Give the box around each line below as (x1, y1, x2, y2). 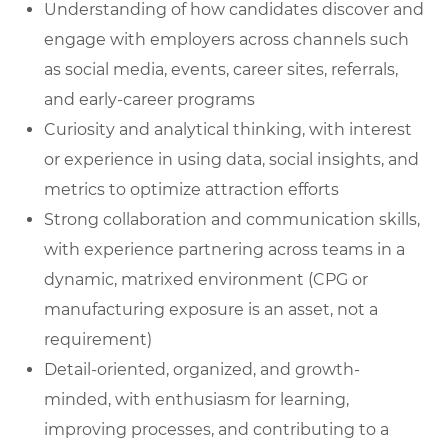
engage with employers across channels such (44, 30, 409, 50)
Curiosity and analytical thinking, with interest (44, 120, 412, 140)
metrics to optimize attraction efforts (44, 180, 339, 200)
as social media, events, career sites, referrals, (44, 60, 398, 80)
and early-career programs (44, 90, 255, 110)
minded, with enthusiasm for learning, (44, 390, 349, 410)
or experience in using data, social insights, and (44, 150, 419, 170)
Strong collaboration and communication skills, (44, 210, 420, 230)
